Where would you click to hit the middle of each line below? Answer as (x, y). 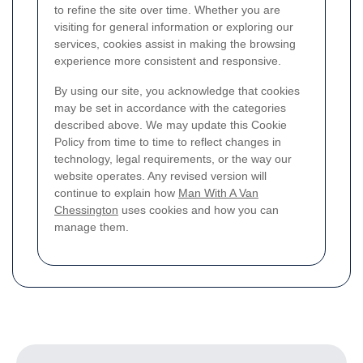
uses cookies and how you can (199, 210)
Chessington (86, 210)
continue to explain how (116, 193)
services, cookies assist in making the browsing (175, 44)
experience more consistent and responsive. (168, 61)
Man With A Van (218, 193)
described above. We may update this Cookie (171, 125)
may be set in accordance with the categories (170, 108)
